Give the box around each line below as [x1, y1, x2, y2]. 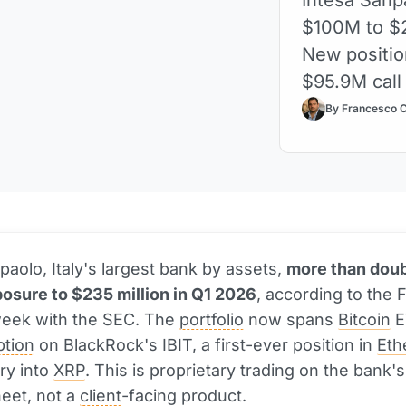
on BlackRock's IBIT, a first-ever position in [34, 335, 377, 354]
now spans [244, 310, 338, 329]
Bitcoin [338, 310, 391, 329]
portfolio [179, 310, 244, 329]
